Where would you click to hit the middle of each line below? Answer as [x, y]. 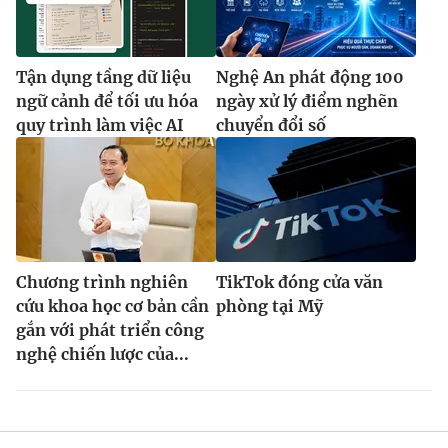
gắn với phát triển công [110, 329]
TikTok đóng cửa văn [299, 281]
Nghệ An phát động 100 [310, 76]
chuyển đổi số [271, 124]
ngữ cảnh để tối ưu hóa [107, 100]
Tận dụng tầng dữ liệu [103, 76]
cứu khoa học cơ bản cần [112, 305]
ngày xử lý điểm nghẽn [307, 100]
